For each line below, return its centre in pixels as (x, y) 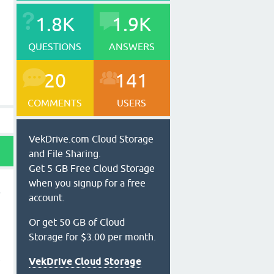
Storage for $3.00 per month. (92, 237)
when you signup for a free (87, 183)
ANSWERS (131, 46)
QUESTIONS (55, 46)
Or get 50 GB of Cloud (77, 222)
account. (47, 198)
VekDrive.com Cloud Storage (91, 139)
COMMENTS (55, 103)
